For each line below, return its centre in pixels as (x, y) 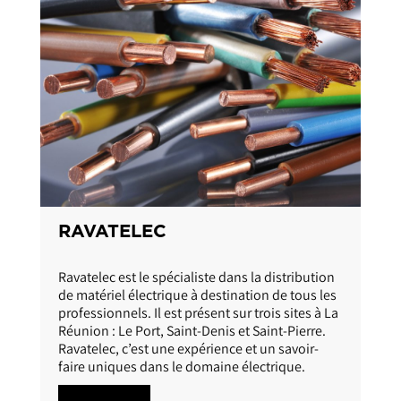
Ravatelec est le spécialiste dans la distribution (196, 326)
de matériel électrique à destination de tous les (197, 344)
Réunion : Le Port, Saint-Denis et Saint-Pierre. (192, 380)
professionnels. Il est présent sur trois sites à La (198, 362)
